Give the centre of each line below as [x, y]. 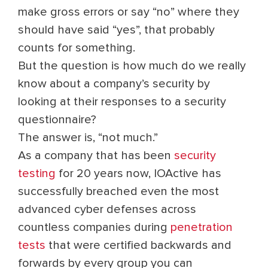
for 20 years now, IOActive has [138, 173]
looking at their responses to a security [122, 102]
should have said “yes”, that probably [116, 30]
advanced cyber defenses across [107, 209]
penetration [202, 227]
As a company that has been [96, 156]
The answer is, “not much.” [88, 138]
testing [37, 173]
